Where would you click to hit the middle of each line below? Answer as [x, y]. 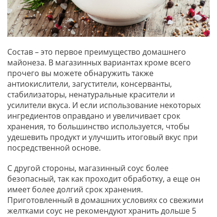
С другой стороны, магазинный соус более [88, 168]
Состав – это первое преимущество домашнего [97, 52]
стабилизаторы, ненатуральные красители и [91, 94]
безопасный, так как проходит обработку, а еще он [104, 178]
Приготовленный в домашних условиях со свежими [105, 200]
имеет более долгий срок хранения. [75, 189]
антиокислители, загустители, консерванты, [90, 84]
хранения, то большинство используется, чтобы [98, 126]
